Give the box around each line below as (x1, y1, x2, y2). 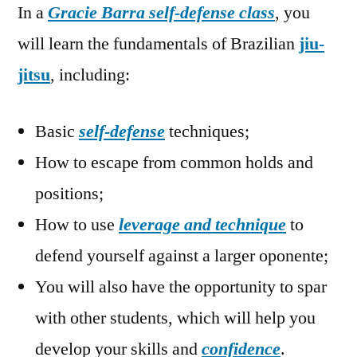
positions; (35, 182, 104, 206)
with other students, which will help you (35, 307, 316, 330)
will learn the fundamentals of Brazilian (18, 33, 299, 56)
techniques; (165, 120, 249, 143)
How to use (35, 214, 119, 237)
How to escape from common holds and (35, 151, 313, 175)
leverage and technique (119, 214, 286, 237)
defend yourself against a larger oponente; (35, 245, 328, 268)
